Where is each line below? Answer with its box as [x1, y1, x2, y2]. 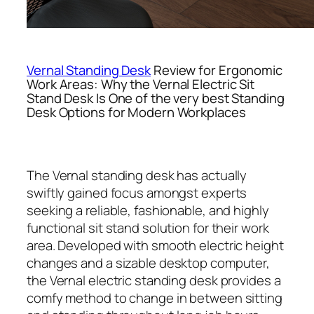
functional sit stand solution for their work [27, 219, 269, 238]
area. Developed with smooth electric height [27, 236, 284, 255]
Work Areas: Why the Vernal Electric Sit [27, 74, 255, 93]
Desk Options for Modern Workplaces [27, 102, 246, 121]
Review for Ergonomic [151, 60, 282, 79]
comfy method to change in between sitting [27, 289, 282, 308]
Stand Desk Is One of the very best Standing [27, 88, 285, 107]
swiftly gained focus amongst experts [27, 184, 247, 203]
